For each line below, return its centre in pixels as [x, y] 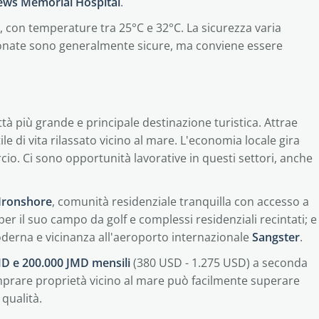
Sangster [276, 237]
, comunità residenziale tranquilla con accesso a [181, 202]
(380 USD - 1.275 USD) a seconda [219, 263]
